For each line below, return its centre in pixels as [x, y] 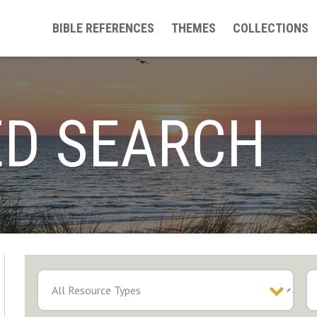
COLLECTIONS [271, 28]
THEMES [194, 28]
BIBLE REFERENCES [103, 28]
